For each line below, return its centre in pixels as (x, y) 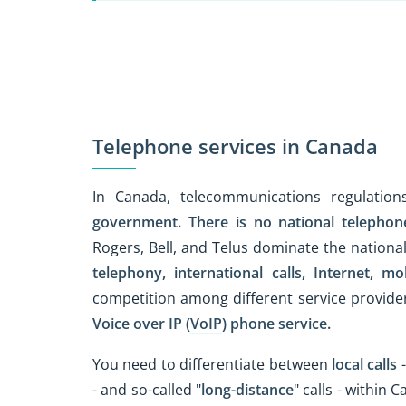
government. (137, 222)
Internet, (343, 272)
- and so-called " (147, 389)
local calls (364, 364)
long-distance (248, 389)
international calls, (240, 272)
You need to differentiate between (212, 364)
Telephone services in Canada (235, 147)
